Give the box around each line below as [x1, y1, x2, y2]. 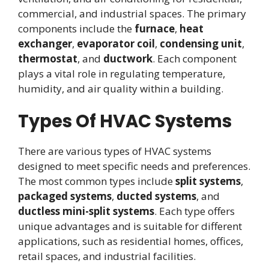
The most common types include [18, 174, 175, 189]
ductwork [103, 51, 153, 65]
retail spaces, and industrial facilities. [18, 249, 196, 264]
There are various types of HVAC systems [18, 144, 211, 159]
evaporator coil [77, 36, 155, 50]
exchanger [18, 36, 72, 50]
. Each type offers [154, 204, 235, 219]
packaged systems [18, 189, 112, 204]
